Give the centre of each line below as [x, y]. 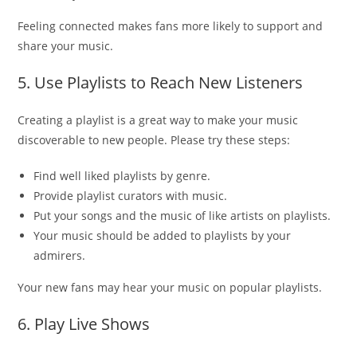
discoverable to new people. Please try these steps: [154, 139]
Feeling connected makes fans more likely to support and [171, 25]
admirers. [60, 255]
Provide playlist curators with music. [131, 195]
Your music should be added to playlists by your [163, 235]
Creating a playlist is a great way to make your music [158, 120]
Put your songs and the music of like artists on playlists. [182, 215]
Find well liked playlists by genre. [122, 175]
